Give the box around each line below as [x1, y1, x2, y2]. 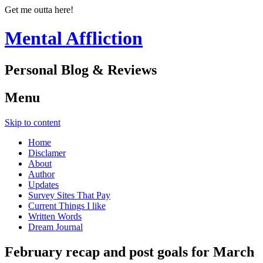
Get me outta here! [5, 5, 73, 15]
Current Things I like [28, 200, 106, 211]
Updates [28, 179, 59, 190]
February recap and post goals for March [5, 244, 254, 259]
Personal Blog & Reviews [5, 62, 157, 77]
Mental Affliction [5, 28, 143, 49]
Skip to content [5, 117, 60, 127]
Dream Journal [28, 221, 83, 232]
